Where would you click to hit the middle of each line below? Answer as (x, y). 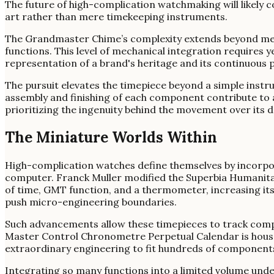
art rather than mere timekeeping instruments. (116, 16)
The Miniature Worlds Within (111, 137)
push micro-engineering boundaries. (91, 202)
